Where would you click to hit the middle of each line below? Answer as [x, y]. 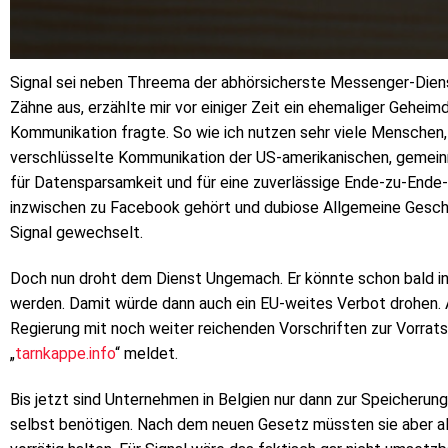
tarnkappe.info [65, 354]
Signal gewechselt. [76, 233]
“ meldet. [146, 354]
